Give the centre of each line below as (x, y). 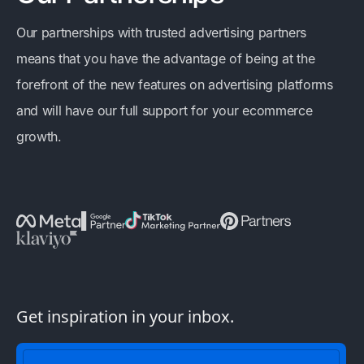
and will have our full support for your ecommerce (165, 111)
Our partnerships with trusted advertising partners (161, 33)
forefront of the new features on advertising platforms (175, 85)
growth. (39, 137)
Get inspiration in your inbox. (125, 317)
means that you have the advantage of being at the (166, 59)
